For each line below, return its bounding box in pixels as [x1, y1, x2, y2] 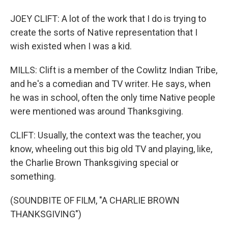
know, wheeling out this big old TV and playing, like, [10, 144, 212, 155]
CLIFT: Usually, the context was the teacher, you [10, 130, 201, 141]
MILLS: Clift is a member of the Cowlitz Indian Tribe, [10, 65, 217, 76]
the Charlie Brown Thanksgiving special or [10, 157, 179, 168]
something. [10, 171, 56, 182]
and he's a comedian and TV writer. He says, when [10, 78, 211, 90]
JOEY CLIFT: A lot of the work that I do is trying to [10, 13, 206, 24]
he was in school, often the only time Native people [10, 92, 215, 103]
